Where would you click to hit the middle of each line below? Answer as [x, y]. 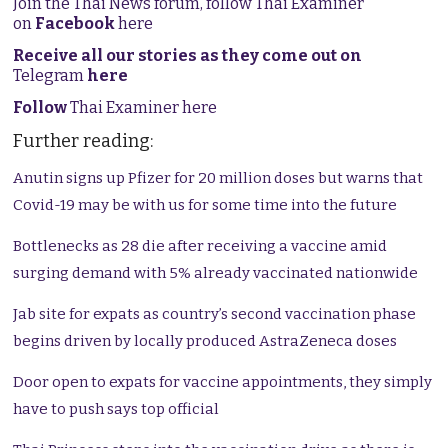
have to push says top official [116, 409]
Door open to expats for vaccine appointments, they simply [223, 382]
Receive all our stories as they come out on [188, 56]
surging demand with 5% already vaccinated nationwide [216, 273]
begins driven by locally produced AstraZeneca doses [205, 341]
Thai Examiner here [142, 108]
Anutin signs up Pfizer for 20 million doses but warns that [218, 178]
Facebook [75, 24]
